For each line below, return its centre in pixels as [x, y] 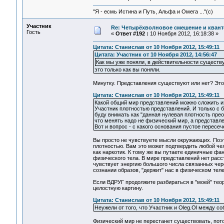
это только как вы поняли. [127, 70]
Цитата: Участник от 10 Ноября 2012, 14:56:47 [155, 55]
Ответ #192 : [132, 33]
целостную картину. [118, 188]
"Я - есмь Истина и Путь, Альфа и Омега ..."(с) [153, 12]
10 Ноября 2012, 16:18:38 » [183, 33]
